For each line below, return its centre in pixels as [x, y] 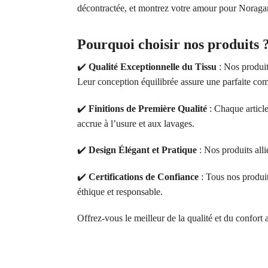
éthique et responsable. [120, 191]
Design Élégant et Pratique [142, 150]
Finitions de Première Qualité [147, 108]
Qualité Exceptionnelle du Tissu [152, 67]
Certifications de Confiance [143, 176]
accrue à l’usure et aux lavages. [135, 123]
